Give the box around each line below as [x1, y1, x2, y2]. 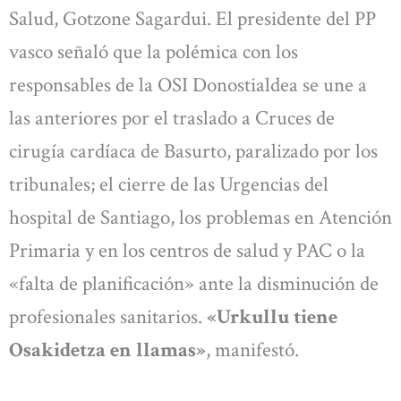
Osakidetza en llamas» [9, 336, 206, 363]
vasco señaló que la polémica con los [9, 38, 298, 65]
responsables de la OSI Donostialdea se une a [9, 71, 367, 98]
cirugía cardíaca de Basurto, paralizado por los [9, 137, 378, 165]
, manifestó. [206, 336, 299, 363]
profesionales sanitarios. [9, 303, 207, 330]
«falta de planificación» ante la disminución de [9, 269, 379, 297]
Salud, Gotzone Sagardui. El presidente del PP [9, 4, 376, 32]
